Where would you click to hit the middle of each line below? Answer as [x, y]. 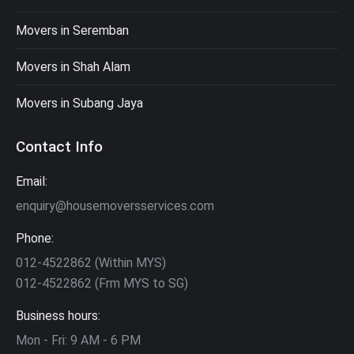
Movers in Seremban [72, 31]
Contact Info [59, 147]
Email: [32, 182]
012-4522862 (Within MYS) [91, 263]
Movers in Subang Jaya [79, 104]
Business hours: [58, 316]
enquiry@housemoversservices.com [115, 206]
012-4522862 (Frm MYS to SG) [102, 284]
